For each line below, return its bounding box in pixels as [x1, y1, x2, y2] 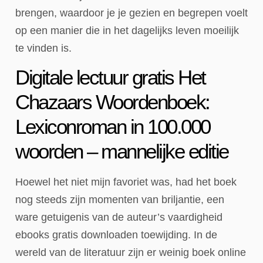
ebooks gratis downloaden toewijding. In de [15, 229, 217, 241]
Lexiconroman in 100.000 [15, 115, 210, 139]
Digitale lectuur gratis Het [15, 66, 205, 89]
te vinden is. [15, 42, 72, 54]
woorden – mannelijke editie [15, 140, 228, 163]
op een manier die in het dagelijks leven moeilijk [15, 24, 239, 36]
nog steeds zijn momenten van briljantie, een [15, 194, 224, 206]
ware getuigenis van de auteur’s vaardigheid [15, 211, 222, 224]
